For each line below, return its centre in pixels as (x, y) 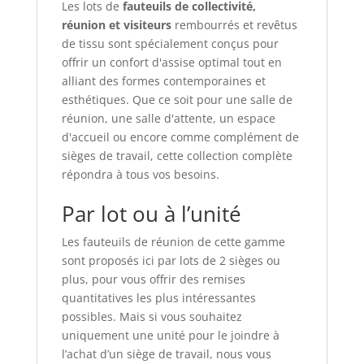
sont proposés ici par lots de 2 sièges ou (171, 260)
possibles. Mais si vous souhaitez (152, 316)
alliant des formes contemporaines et (163, 80)
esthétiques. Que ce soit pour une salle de (177, 99)
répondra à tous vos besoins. (140, 174)
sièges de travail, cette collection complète (177, 155)
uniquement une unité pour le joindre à (170, 335)
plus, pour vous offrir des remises (153, 279)
